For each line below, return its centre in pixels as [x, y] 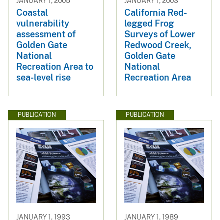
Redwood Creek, [158, 45]
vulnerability [43, 23]
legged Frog [149, 23]
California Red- [156, 12]
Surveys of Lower [160, 34]
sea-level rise [43, 77]
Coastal [32, 12]
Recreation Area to [55, 66]
